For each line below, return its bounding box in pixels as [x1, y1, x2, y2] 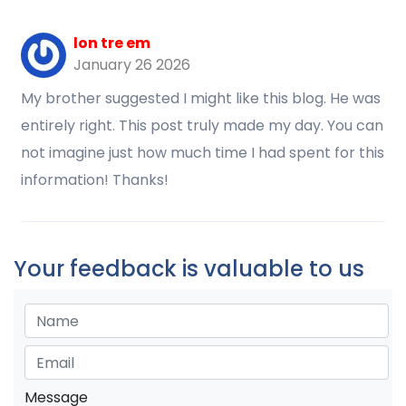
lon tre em [73, 33, 150, 53]
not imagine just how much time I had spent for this [21, 142, 384, 163]
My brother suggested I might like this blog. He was [21, 88, 381, 109]
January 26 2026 [73, 54, 190, 75]
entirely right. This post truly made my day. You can [21, 115, 383, 136]
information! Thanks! [21, 169, 169, 190]
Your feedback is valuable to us [14, 254, 364, 284]
